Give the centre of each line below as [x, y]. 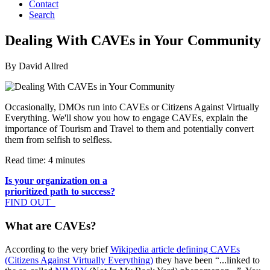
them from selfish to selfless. [58, 140]
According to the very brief [58, 249]
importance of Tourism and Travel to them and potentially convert [129, 129]
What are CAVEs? [51, 225]
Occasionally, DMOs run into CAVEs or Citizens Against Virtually [132, 107]
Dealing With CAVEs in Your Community [133, 41]
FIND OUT [29, 202]
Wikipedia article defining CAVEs [175, 249]
